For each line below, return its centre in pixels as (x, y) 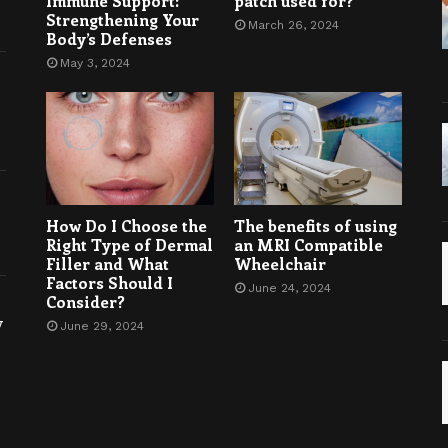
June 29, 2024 (101, 325)
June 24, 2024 (289, 287)
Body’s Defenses (108, 39)
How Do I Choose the (126, 225)
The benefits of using (315, 225)
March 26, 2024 (293, 25)
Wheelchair (279, 263)
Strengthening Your (122, 20)
